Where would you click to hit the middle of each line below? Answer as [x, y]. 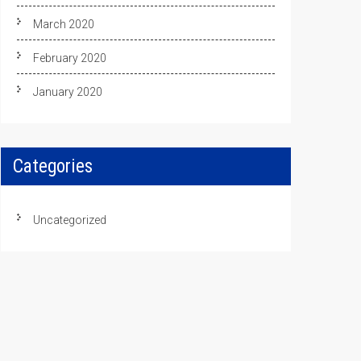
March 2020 [64, 24]
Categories [53, 166]
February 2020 [70, 58]
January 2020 [68, 92]
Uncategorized [70, 220]
